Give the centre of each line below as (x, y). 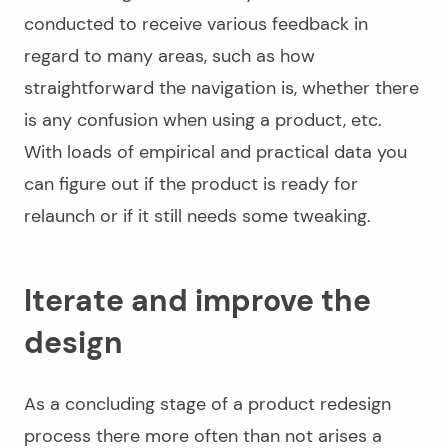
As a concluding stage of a (136, 404)
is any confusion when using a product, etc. (203, 120)
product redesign (319, 404)
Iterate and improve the (197, 301)
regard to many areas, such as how (169, 56)
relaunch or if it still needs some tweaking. (197, 216)
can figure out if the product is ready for (191, 184)
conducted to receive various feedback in (196, 24)
